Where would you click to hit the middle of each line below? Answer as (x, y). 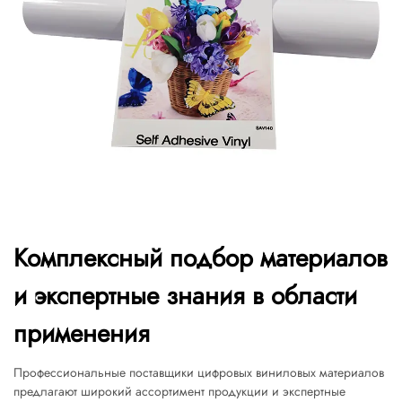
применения (82, 333)
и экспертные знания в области (185, 296)
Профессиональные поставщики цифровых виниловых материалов (199, 372)
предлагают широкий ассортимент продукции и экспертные (179, 391)
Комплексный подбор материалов (201, 258)
